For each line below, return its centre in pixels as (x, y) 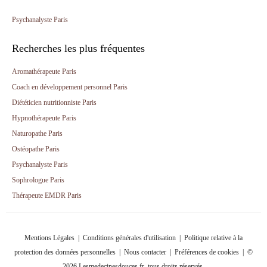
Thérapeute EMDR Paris (47, 195)
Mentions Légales (49, 237)
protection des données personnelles (65, 252)
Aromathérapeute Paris (44, 71)
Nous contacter (145, 252)
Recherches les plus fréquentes (78, 48)
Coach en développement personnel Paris (70, 87)
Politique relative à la (213, 237)
